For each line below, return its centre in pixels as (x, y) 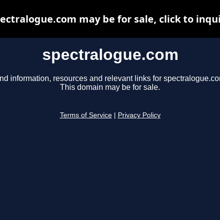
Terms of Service (86, 115)
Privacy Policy (139, 115)
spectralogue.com (110, 55)
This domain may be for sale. (110, 87)
